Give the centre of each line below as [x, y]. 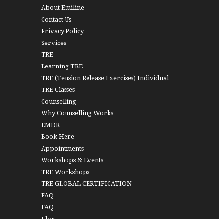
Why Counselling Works [77, 113]
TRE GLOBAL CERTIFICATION [87, 184]
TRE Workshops [65, 172]
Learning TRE [62, 66]
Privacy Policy [62, 31]
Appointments [62, 149]
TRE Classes [58, 90]
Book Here [58, 137]
